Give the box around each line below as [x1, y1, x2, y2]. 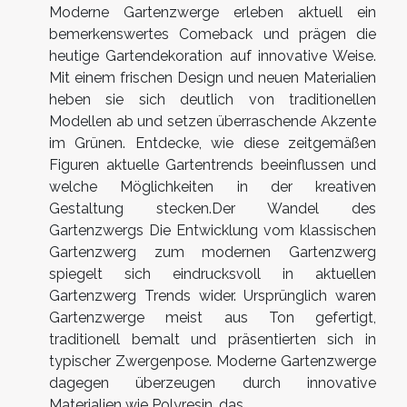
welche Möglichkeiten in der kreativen [49, 178, 376, 196]
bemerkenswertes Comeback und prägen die [49, 25, 376, 44]
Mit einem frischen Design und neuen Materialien [49, 69, 376, 87]
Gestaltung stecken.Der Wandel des [49, 200, 376, 218]
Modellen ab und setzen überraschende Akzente [49, 113, 376, 131]
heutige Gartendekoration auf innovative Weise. [49, 47, 376, 65]
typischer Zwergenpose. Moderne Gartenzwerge [49, 352, 376, 371]
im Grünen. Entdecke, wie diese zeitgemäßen [49, 134, 376, 153]
